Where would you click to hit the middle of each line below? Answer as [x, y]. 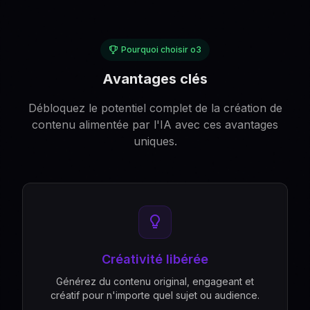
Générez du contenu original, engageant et [155, 281]
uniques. [155, 141]
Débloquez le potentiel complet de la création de [155, 108]
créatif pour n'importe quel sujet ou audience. [155, 295]
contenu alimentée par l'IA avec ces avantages [155, 125]
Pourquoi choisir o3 [161, 49]
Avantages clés [155, 79]
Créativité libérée [155, 259]
